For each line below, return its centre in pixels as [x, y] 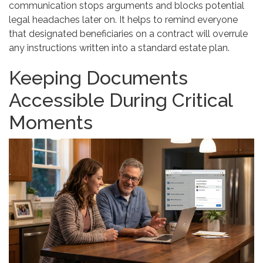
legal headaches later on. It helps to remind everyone [123, 19]
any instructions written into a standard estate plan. [119, 48]
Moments [51, 122]
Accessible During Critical [121, 100]
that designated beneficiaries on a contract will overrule [128, 33]
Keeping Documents [98, 77]
